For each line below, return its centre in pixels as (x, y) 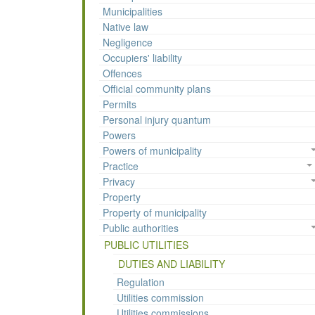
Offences (122, 73)
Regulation (141, 282)
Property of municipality (155, 213)
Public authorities (141, 228)
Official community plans (157, 89)
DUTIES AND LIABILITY (172, 264)
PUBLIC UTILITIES (146, 245)
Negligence (128, 43)
